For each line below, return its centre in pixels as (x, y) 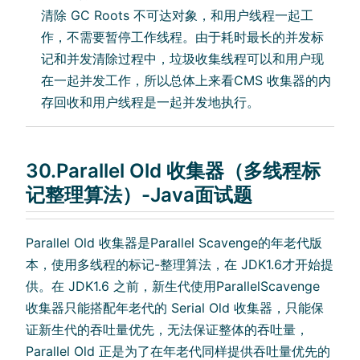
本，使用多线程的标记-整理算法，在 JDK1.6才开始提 (180, 264)
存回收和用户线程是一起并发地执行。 (151, 102)
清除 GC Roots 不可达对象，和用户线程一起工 (178, 15)
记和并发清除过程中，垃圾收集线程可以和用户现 (183, 58)
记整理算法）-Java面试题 (139, 194)
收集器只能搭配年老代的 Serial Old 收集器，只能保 (175, 307)
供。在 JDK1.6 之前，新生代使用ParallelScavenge (173, 286)
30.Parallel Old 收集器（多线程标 (173, 170)
